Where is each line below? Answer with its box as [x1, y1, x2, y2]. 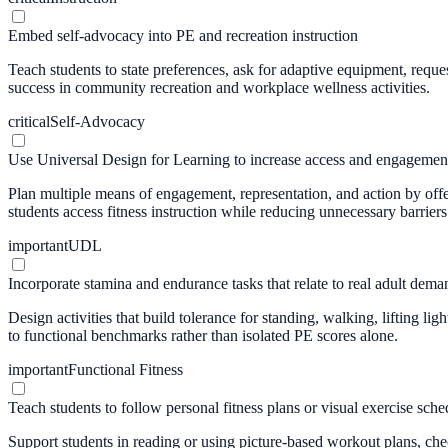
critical [8, 112, 50, 130]
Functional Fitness [68, 360, 183, 378]
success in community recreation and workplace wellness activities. [8, 78, 430, 96]
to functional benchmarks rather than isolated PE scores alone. [8, 326, 398, 344]
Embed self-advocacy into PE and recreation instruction [8, 26, 358, 44]
